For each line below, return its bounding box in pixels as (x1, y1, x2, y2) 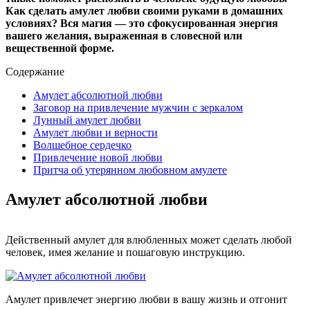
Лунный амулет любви (33, 113, 141, 126)
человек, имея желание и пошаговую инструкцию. (6, 246, 245, 258)
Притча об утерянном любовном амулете (33, 163, 227, 176)
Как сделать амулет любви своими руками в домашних (6, 4, 283, 17)
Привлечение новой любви (33, 151, 163, 163)
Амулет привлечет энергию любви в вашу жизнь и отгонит (6, 293, 287, 305)
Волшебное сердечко (33, 138, 131, 151)
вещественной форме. (6, 42, 114, 54)
